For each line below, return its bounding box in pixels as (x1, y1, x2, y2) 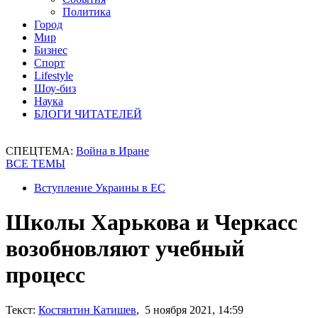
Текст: (6, 303, 35, 316)
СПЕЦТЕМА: (6, 145, 76, 157)
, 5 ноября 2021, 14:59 (136, 303, 243, 316)
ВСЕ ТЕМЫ (6, 158, 65, 170)
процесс (6, 262, 85, 288)
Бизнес (34, 44, 67, 56)
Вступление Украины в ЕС (34, 182, 165, 194)
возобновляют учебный (6, 236, 244, 262)
